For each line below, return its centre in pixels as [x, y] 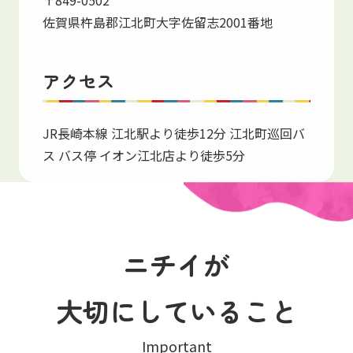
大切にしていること [176, 310]
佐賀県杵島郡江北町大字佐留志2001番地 [157, 22]
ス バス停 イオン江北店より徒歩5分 [143, 155]
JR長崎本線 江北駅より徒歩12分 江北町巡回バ [173, 133]
